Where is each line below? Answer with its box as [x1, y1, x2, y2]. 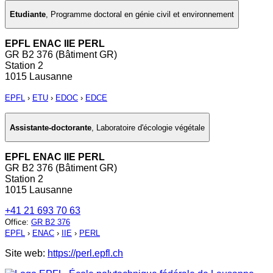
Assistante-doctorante [10, 122, 91, 132]
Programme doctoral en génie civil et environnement [51, 10, 234, 19]
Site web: [5, 248, 48, 259]
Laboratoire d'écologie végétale [96, 122, 205, 132]
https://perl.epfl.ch [48, 248, 123, 259]
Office [5, 218, 26, 227]
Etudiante [10, 10, 46, 19]
